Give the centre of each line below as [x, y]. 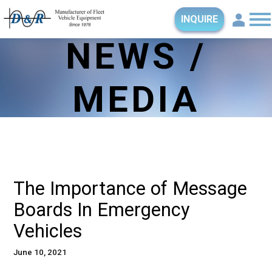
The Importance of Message [131, 189]
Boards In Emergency [102, 210]
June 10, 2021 [40, 252]
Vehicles [48, 231]
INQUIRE [199, 19]
